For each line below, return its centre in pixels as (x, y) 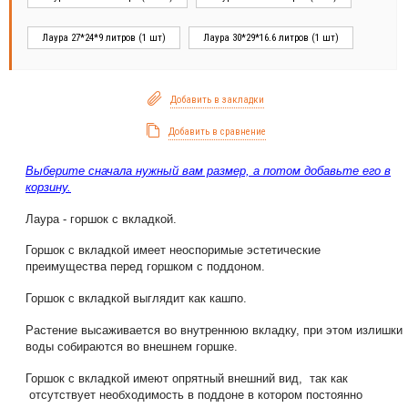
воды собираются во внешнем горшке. (132, 347)
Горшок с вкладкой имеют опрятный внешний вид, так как (187, 379)
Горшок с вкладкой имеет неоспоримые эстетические (173, 250)
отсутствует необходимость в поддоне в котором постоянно (194, 395)
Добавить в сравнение (217, 132)
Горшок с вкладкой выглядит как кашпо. (136, 299)
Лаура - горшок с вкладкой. (101, 219)
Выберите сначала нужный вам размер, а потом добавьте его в (208, 170)
